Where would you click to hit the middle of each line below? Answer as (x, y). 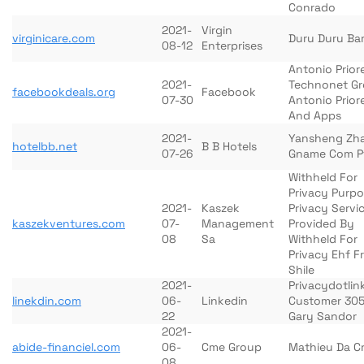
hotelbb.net (45, 146)
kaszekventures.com (69, 223)
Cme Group (232, 347)
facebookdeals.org (64, 92)
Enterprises (232, 45)
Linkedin (225, 301)
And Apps (315, 115)
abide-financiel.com (66, 347)
